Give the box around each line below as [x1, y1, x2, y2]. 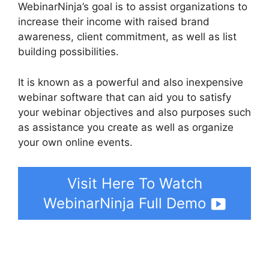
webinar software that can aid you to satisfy [18, 91, 231, 103]
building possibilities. [18, 46, 119, 58]
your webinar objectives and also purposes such [18, 106, 251, 118]
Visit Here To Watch [67, 175, 202, 193]
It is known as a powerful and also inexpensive [18, 76, 243, 88]
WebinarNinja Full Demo [43, 195, 206, 213]
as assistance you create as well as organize [18, 121, 234, 133]
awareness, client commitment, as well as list [18, 31, 237, 43]
